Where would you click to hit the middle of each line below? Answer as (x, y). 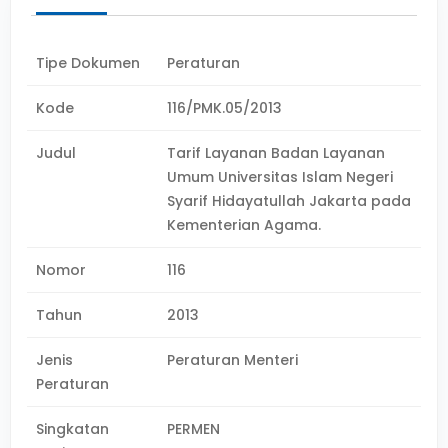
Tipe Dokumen (88, 63)
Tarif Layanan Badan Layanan (276, 153)
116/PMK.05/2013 (225, 108)
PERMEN (194, 429)
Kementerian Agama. (244, 225)
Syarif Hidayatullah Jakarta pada (289, 201)
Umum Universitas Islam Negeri (280, 177)
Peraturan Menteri (233, 360)
